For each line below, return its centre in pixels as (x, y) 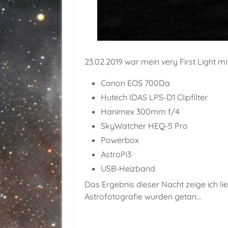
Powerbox (120, 140)
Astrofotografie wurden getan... (143, 196)
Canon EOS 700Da (135, 83)
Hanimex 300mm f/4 (140, 111)
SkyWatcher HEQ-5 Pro (144, 126)
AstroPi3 (116, 154)
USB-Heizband (128, 168)
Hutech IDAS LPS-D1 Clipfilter (154, 97)
